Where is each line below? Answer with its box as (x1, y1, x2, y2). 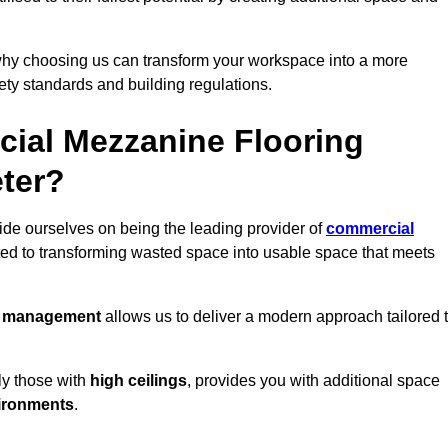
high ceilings (90, 372, 187, 390)
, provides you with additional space (187, 372, 440, 390)
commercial (326, 220, 414, 238)
